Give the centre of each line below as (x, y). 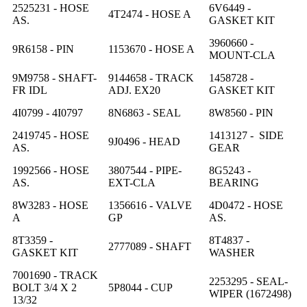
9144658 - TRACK (151, 77)
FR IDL (30, 90)
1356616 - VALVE (150, 205)
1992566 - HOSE (51, 170)
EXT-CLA (132, 182)
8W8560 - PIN (241, 112)
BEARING (234, 182)
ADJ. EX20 (134, 90)
